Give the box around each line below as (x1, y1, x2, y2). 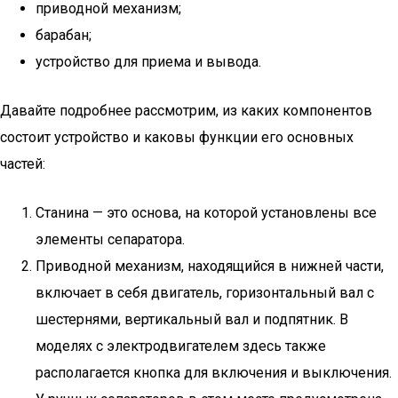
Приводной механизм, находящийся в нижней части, (36, 258, 384, 275)
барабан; (36, 27, 92, 44)
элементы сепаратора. (36, 231, 185, 248)
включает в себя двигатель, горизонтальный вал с (36, 284, 374, 301)
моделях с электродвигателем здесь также (36, 338, 326, 354)
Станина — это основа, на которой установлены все (36, 204, 377, 221)
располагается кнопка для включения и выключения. (36, 364, 392, 381)
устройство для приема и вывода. (36, 53, 261, 70)
